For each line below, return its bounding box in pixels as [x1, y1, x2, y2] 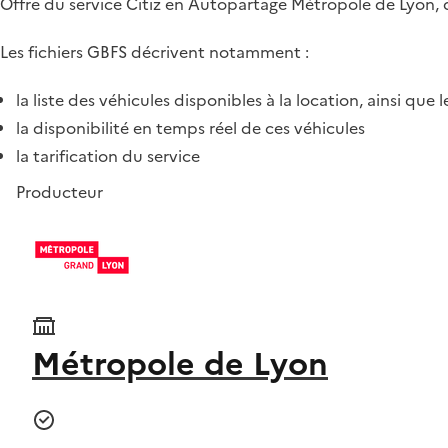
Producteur [16, 180, 103, 204]
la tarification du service [16, 144, 200, 168]
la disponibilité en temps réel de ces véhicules [16, 116, 365, 140]
